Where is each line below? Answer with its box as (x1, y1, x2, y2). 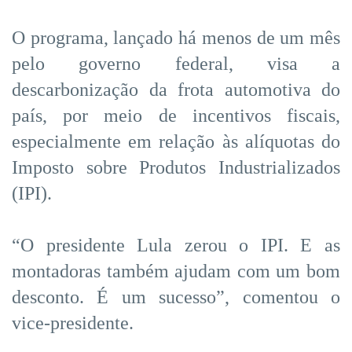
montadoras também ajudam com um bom (12, 260, 340, 281)
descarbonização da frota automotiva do (12, 79, 340, 100)
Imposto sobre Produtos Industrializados (12, 156, 340, 178)
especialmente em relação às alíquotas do (12, 130, 340, 152)
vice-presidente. (12, 312, 134, 333)
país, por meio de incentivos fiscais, (12, 104, 340, 126)
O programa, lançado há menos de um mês (12, 27, 340, 48)
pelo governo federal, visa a (12, 53, 340, 74)
